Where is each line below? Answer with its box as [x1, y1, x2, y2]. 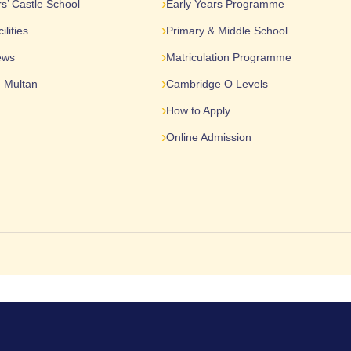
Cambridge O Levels [165, 78, 268, 91]
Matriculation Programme [165, 51, 291, 64]
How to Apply [165, 104, 230, 118]
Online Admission [165, 131, 251, 144]
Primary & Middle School [165, 24, 288, 38]
